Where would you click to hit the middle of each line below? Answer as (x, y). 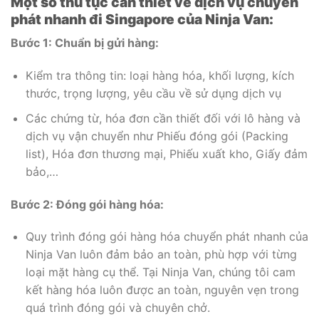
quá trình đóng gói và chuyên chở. (117, 308)
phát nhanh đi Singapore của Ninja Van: (142, 19)
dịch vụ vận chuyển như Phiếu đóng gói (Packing (157, 136)
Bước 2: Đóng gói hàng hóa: (87, 204)
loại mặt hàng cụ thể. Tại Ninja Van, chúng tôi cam (160, 272)
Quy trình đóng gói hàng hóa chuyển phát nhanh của (167, 237)
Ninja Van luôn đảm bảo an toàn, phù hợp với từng (161, 255)
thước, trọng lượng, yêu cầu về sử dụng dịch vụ (153, 94)
